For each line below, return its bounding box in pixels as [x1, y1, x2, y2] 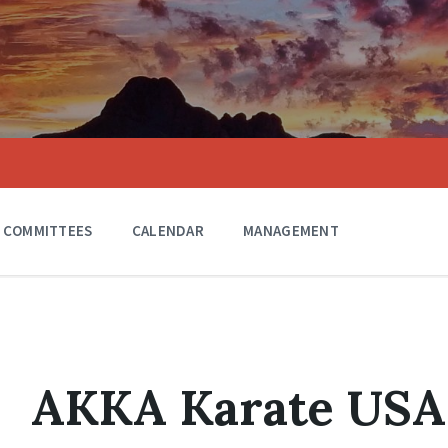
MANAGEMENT [243, 221, 340, 240]
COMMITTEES [2, 221, 93, 240]
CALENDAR [131, 221, 205, 240]
